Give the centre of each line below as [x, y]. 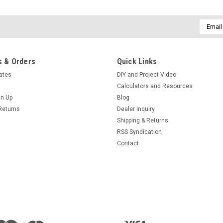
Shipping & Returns [142, 120]
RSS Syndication [139, 132]
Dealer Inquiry [136, 109]
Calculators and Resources [155, 86]
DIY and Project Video [146, 74]
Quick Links [137, 61]
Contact [128, 143]
